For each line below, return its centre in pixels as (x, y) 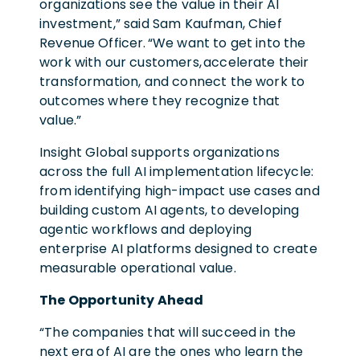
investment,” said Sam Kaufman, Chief (161, 23)
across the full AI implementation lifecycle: (177, 171)
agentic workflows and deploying (145, 229)
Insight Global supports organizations (160, 152)
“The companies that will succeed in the (168, 332)
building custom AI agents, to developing (170, 210)
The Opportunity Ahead (122, 300)
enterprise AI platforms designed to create (178, 248)
